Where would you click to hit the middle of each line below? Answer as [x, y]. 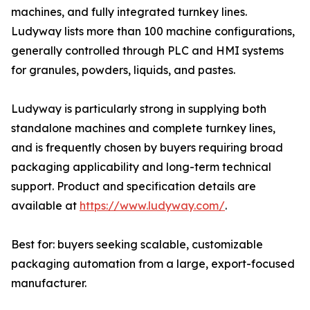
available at [45, 206]
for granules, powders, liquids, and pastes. [123, 70]
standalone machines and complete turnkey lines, [143, 128]
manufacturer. [49, 283]
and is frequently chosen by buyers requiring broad [147, 147]
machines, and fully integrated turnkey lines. [129, 12]
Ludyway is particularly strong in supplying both [139, 109]
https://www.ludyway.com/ [152, 206]
